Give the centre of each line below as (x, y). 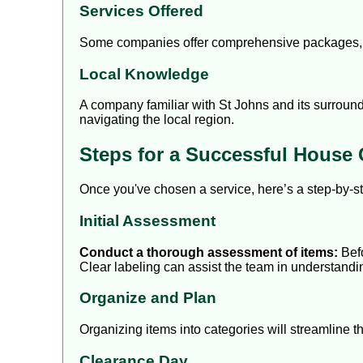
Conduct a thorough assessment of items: (209, 252)
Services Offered (141, 11)
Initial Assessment (147, 220)
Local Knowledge (144, 74)
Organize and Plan (148, 298)
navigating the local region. (157, 120)
